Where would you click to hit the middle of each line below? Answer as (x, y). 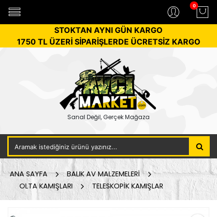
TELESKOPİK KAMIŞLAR (128, 186)
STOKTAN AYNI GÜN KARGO (108, 30)
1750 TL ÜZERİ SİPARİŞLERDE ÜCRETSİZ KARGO (108, 42)
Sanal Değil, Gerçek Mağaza (108, 117)
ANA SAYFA (29, 174)
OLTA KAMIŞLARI (46, 186)
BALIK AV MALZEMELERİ (103, 174)
